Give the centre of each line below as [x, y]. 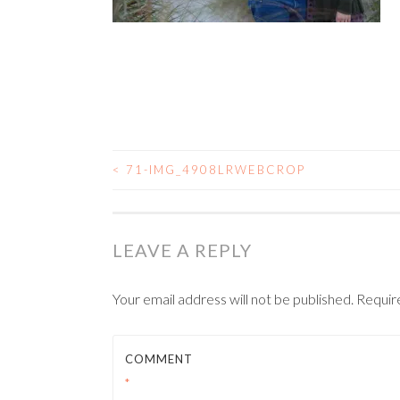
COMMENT [159, 359]
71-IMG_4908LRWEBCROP [213, 170]
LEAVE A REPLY [182, 250]
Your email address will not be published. [233, 299]
